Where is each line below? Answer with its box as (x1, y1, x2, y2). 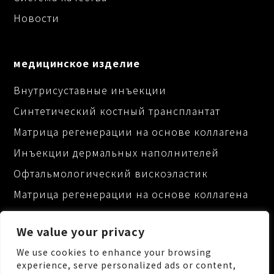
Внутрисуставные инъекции (13, 83, 167, 98)
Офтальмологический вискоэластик (13, 166, 209, 181)
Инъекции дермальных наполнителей (13, 145, 220, 160)
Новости (13, 10, 60, 26)
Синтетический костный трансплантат (13, 103, 221, 119)
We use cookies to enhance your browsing (17, 246, 212, 258)
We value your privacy (17, 223, 145, 239)
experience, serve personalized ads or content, (17, 259, 236, 271)
